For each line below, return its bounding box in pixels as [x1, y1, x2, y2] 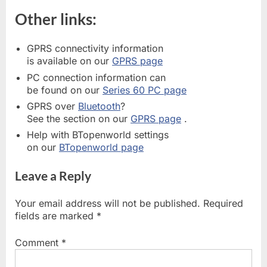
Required [203, 197, 243, 209]
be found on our [27, 83, 103, 96]
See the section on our [27, 113, 131, 125]
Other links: [15, 9, 97, 29]
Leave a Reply [15, 168, 91, 184]
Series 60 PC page [103, 83, 187, 96]
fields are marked [15, 210, 97, 222]
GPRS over [27, 100, 78, 113]
